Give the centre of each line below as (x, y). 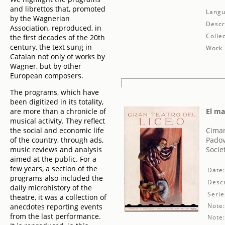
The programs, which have (54, 92)
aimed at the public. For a (53, 159)
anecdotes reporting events (56, 207)
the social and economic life (57, 130)
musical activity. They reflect (58, 121)
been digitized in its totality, (57, 102)
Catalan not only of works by (58, 57)
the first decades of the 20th (58, 37)
